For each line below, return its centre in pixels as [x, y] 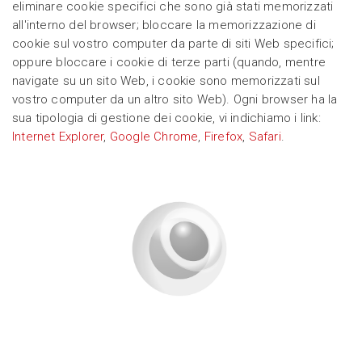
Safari [265, 137]
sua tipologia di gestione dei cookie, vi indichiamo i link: [166, 118]
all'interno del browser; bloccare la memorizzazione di [164, 25]
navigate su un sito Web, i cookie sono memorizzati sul [166, 81]
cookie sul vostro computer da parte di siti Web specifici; [173, 44]
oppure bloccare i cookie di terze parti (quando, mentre [169, 63]
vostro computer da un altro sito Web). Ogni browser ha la [175, 100]
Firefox [223, 137]
